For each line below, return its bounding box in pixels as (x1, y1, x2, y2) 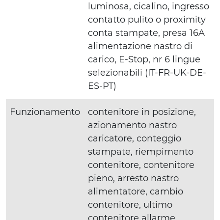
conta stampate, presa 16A (88, 27, 205, 38)
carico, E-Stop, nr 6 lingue (88, 54, 200, 65)
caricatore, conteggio (88, 133, 181, 144)
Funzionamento (10, 106, 80, 117)
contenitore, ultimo (88, 199, 172, 210)
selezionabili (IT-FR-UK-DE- (88, 67, 206, 78)
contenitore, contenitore (88, 159, 194, 170)
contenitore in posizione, (88, 106, 196, 117)
